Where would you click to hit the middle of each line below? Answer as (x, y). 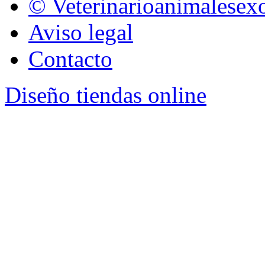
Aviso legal (81, 33)
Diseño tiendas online (106, 95)
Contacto (70, 59)
